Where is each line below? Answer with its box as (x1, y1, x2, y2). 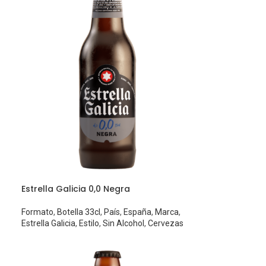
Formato (21, 207, 54, 217)
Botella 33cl (57, 207, 101, 217)
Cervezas (148, 218, 184, 228)
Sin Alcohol (103, 218, 145, 228)
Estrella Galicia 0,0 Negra (21, 182, 131, 195)
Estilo (79, 218, 100, 228)
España (123, 207, 152, 217)
